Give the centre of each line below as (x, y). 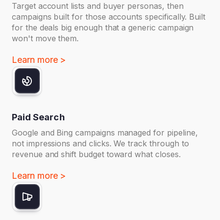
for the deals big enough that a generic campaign (103, 27)
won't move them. (45, 38)
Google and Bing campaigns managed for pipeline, (105, 132)
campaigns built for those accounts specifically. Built (109, 16)
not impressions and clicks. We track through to (100, 143)
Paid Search (38, 117)
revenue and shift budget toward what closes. (96, 154)
